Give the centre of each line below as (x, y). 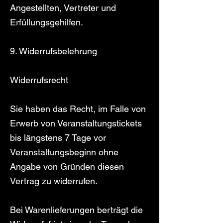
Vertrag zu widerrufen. (54, 181)
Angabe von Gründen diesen (67, 167)
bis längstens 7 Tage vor (58, 138)
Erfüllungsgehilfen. (47, 22)
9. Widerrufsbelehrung (54, 51)
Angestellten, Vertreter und (63, 8)
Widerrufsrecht (39, 80)
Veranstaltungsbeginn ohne (64, 152)
